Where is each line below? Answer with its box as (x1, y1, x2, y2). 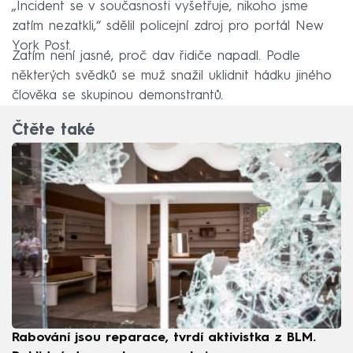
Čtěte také (12, 123, 95, 139)
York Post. (12, 39, 71, 53)
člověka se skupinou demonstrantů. (12, 88, 223, 102)
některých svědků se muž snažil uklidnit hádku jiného (12, 69, 332, 83)
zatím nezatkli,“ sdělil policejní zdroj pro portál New (12, 19, 324, 33)
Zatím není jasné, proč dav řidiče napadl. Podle (12, 49, 300, 63)
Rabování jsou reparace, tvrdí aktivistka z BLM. (12, 331, 316, 344)
